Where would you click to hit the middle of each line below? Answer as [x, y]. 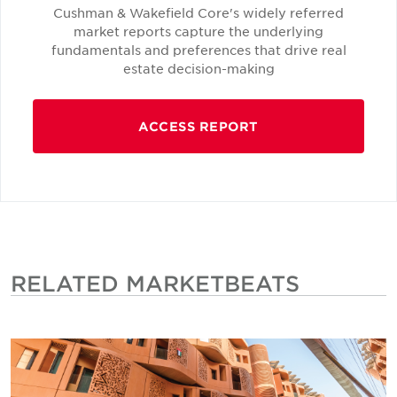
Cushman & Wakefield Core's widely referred [198, 13]
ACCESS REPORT [198, 127]
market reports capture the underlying [198, 31]
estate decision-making [198, 69]
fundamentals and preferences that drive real [198, 50]
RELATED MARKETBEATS [155, 284]
